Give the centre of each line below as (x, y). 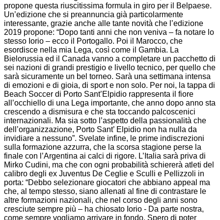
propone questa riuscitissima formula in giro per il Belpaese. (108, 5)
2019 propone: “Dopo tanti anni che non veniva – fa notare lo (109, 32)
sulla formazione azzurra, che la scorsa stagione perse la (103, 147)
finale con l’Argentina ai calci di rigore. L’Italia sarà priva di (105, 156)
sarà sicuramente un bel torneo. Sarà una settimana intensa (107, 76)
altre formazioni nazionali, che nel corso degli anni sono (101, 200)
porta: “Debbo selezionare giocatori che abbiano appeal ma (107, 182)
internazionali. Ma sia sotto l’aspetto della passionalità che (105, 120)
